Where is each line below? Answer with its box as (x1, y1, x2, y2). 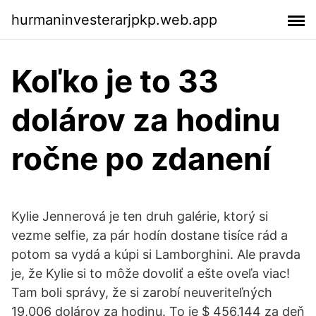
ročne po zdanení (11, 140, 271, 178)
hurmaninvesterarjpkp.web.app (11, 11, 217, 28)
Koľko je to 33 (11, 62, 219, 100)
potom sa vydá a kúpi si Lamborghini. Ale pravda (11, 247, 300, 262)
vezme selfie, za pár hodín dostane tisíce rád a (11, 228, 288, 243)
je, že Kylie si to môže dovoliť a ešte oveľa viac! (11, 266, 290, 281)
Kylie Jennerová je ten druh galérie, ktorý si (11, 209, 268, 224)
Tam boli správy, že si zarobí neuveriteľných (11, 285, 272, 300)
